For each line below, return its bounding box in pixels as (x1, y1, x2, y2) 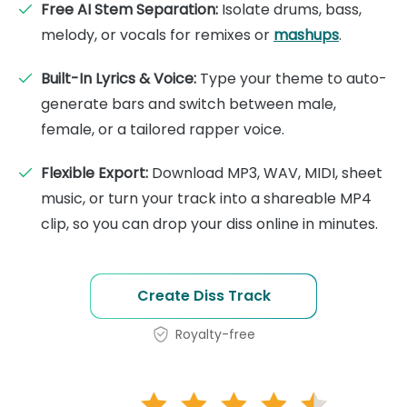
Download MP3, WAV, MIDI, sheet (148, 162, 382, 184)
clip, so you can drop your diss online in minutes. (41, 213, 378, 234)
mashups (273, 24, 339, 45)
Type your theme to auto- (196, 67, 387, 89)
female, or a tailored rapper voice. (41, 118, 284, 140)
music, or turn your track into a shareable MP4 (41, 187, 372, 209)
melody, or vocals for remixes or (41, 24, 273, 45)
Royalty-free (175, 324, 255, 343)
